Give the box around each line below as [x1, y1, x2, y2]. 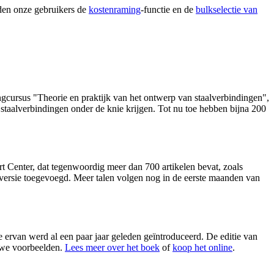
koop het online [172, 242, 232, 253]
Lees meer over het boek [65, 242, 160, 253]
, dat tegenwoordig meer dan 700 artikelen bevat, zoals [32, 161, 243, 172]
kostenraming [89, 4, 141, 15]
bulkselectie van [196, 4, 257, 15]
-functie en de [141, 4, 196, 15]
